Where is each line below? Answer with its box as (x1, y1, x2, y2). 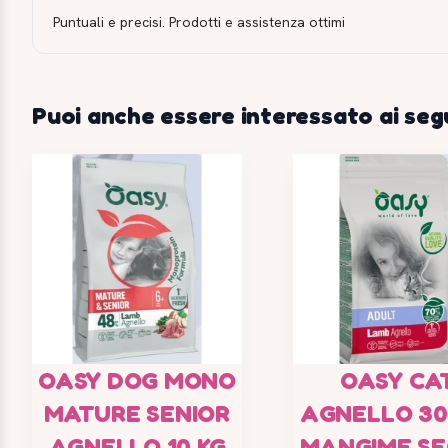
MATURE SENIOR (44, 399, 230, 429)
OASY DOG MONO (38, 366, 236, 396)
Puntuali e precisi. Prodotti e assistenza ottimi (53, 13, 345, 32)
